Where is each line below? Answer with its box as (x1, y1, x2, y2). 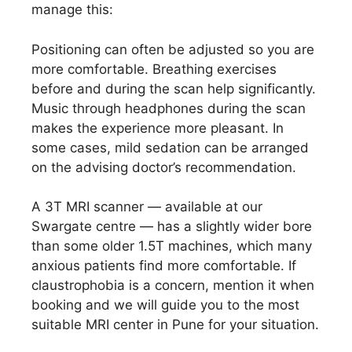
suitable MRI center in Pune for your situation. (31, 317, 319, 332)
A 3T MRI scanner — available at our (31, 199, 262, 214)
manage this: (31, 2, 113, 17)
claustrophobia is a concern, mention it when (31, 277, 314, 293)
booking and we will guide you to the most (31, 297, 299, 313)
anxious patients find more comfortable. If (31, 258, 296, 273)
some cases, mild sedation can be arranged (31, 139, 309, 156)
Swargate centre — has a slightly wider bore (31, 218, 312, 234)
